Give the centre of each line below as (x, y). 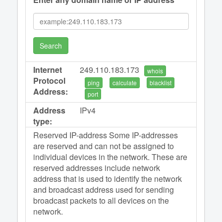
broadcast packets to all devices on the (101, 201)
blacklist (161, 82)
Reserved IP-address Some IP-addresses (106, 135)
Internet (48, 70)
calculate (125, 82)
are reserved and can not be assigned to (104, 146)
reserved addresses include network (97, 168)
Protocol (49, 81)
